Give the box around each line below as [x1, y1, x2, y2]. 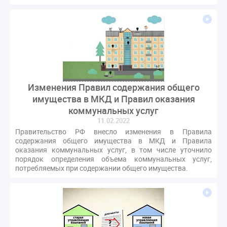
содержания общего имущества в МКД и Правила [15, 135, 212, 145]
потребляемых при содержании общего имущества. [15, 163, 188, 173]
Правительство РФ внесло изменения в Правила [15, 126, 212, 136]
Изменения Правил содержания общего [27, 81, 200, 93]
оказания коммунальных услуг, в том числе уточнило [15, 144, 212, 155]
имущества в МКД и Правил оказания [32, 92, 195, 105]
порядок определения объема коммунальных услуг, [15, 154, 212, 164]
